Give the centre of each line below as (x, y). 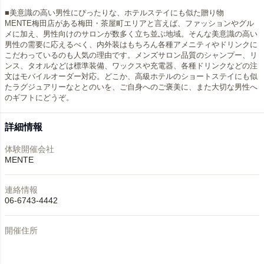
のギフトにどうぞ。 (39, 98)
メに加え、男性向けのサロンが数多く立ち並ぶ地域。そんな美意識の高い (131, 34)
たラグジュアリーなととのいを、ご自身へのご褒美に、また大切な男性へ (131, 87)
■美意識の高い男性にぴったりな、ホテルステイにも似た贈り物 (114, 13)
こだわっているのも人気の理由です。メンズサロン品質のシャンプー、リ (131, 55)
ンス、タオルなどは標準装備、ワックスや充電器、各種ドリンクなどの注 (131, 66)
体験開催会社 (29, 149)
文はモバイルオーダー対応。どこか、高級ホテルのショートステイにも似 (131, 76)
